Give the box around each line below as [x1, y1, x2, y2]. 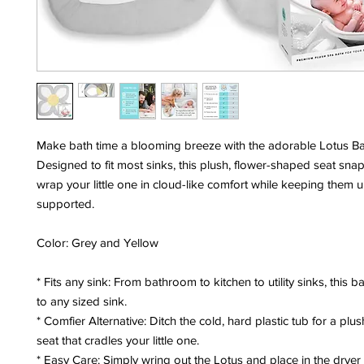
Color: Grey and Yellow [37, 235, 158, 249]
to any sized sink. [37, 293, 127, 308]
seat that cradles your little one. [37, 332, 199, 347]
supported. [37, 196, 94, 210]
